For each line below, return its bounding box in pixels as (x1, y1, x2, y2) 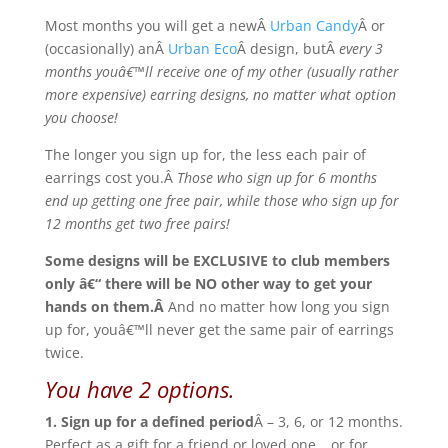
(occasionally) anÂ (44, 39, 168, 58)
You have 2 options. (44, 374, 235, 404)
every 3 (338, 39, 383, 58)
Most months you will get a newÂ (44, 16, 270, 35)
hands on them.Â (44, 297, 168, 316)
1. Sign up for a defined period (44, 412, 254, 431)
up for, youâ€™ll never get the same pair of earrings (44, 320, 394, 339)
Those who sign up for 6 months (176, 168, 377, 187)
